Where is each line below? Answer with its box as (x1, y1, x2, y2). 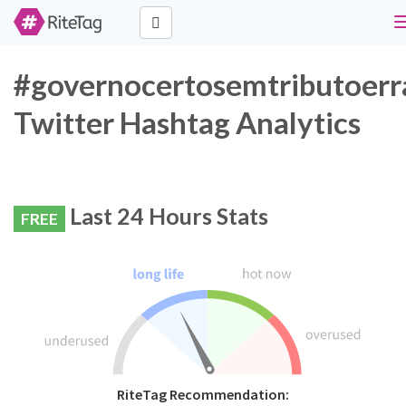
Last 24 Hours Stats (65, 202, 268, 229)
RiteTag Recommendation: (117, 385, 289, 404)
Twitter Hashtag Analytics (14, 104, 361, 140)
